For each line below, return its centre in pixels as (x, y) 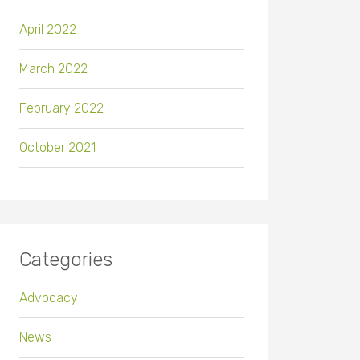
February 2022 (61, 108)
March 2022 (53, 69)
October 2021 (57, 148)
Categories (66, 260)
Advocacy (49, 298)
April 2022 (48, 30)
